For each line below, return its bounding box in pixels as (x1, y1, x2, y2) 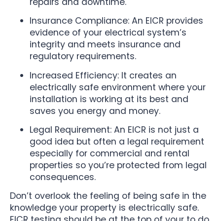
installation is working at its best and (30, 93, 188, 105)
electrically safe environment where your (30, 81, 206, 93)
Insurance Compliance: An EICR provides (30, 15, 203, 27)
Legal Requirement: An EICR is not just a (30, 123, 199, 136)
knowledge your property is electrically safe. (10, 202, 199, 214)
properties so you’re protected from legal (30, 159, 207, 171)
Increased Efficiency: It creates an (30, 69, 177, 81)
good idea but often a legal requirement (30, 135, 204, 147)
